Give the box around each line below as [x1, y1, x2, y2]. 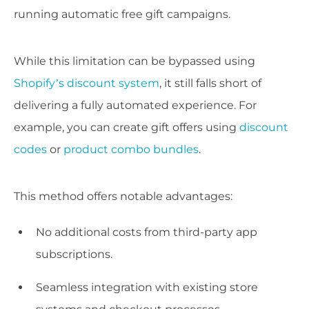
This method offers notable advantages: [14, 189, 232, 203]
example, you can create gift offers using [14, 120, 239, 134]
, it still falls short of [159, 76, 261, 90]
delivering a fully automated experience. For [14, 98, 257, 112]
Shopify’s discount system [14, 76, 159, 90]
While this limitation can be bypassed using [14, 54, 255, 68]
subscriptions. [36, 247, 112, 261]
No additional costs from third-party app [36, 225, 257, 239]
